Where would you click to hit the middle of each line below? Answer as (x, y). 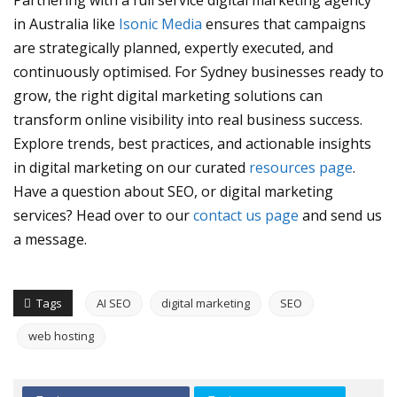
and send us (340, 215)
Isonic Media (160, 24)
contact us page (246, 215)
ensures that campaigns (284, 24)
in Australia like (66, 24)
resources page (301, 167)
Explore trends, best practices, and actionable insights (192, 144)
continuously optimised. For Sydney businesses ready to (198, 72)
